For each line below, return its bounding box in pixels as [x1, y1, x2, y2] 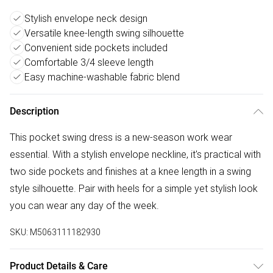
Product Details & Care [10, 260, 108, 272]
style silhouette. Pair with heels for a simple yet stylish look [10, 182, 258, 194]
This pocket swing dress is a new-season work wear [10, 131, 232, 143]
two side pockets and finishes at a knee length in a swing [10, 165, 251, 177]
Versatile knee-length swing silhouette [24, 27, 184, 39]
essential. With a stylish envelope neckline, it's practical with [10, 148, 261, 160]
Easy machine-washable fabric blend [24, 71, 180, 83]
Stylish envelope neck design [24, 12, 147, 24]
